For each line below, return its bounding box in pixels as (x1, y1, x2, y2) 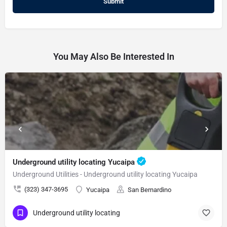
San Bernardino (128, 185, 171, 194)
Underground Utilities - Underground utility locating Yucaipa (13, 170, 198, 178)
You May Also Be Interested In (53, 51, 174, 62)
